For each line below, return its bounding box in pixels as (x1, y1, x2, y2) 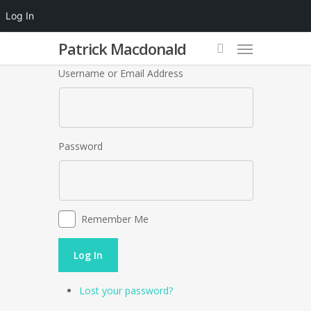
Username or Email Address (58, 67, 183, 80)
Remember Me (81, 212, 149, 226)
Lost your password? (79, 284, 173, 297)
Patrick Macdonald (58, 38, 186, 59)
